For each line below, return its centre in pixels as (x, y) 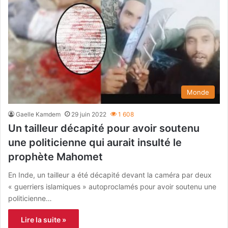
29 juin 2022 (89, 115)
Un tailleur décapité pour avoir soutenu (104, 129)
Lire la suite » (44, 220)
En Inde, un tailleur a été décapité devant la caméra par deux (110, 175)
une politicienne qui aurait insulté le (95, 143)
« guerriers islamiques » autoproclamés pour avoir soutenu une (112, 187)
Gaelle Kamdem (38, 115)
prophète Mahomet (55, 157)
